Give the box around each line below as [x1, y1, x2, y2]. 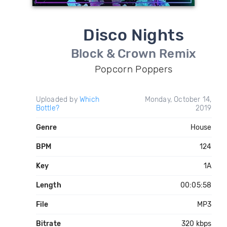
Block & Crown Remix [70, 47, 197, 61]
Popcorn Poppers [94, 63, 173, 75]
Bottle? [35, 104, 59, 112]
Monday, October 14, [144, 95, 212, 104]
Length [35, 181, 61, 190]
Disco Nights [83, 25, 184, 45]
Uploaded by [35, 95, 80, 104]
